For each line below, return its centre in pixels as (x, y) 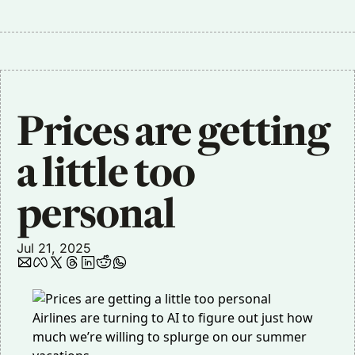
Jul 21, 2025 (54, 248)
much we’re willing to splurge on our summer (170, 337)
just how (287, 318)
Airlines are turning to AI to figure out (145, 318)
